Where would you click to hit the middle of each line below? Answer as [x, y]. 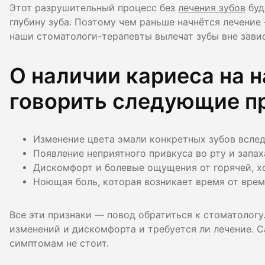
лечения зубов [212, 8]
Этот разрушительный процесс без [94, 8]
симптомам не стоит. [59, 243]
